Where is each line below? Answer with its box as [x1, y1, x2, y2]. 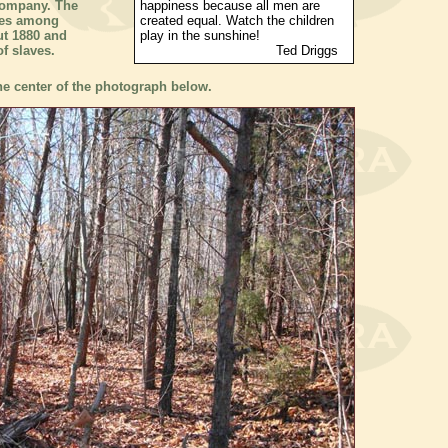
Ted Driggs [140, 43, 338, 59]
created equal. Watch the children [140, 13, 334, 29]
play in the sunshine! [140, 28, 260, 44]
